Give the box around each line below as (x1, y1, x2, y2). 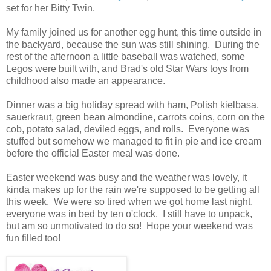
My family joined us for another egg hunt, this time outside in (6, 27, 261, 38)
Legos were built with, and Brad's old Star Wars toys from (6, 64, 249, 74)
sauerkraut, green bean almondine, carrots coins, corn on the (6, 112, 265, 123)
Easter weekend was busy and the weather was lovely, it (6, 172, 247, 183)
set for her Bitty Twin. (6, 3, 95, 14)
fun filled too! (6, 233, 60, 244)
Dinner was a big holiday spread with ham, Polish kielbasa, (6, 100, 259, 111)
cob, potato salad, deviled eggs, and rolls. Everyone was (6, 124, 249, 135)
